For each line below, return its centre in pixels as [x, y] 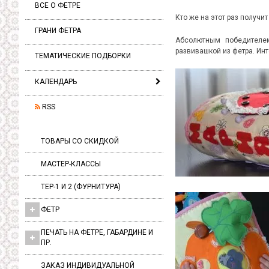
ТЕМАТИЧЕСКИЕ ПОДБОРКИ [83, 56]
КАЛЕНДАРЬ [56, 81]
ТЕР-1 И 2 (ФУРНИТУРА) [81, 186]
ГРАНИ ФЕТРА [58, 30]
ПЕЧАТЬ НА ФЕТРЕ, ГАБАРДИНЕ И [97, 232]
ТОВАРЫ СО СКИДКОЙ [80, 141]
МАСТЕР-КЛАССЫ [71, 164]
